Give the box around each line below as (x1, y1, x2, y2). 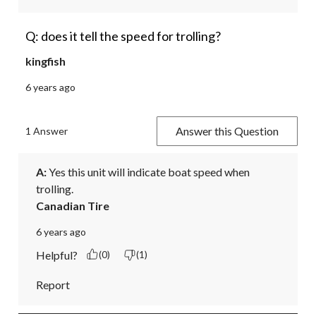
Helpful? (36, 248, 78, 262)
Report (36, 277, 70, 291)
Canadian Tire (36, 198, 109, 212)
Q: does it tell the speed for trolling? (25, 28, 221, 44)
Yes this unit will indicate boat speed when (47, 164, 250, 178)
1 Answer (25, 124, 68, 137)
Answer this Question (176, 123, 279, 138)
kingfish (25, 54, 66, 68)
